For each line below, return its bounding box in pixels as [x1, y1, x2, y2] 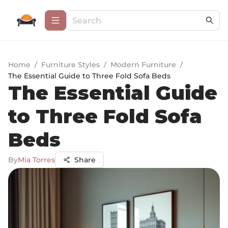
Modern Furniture [110, 60, 176, 69]
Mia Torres [18, 155, 55, 164]
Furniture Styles [41, 60, 100, 69]
